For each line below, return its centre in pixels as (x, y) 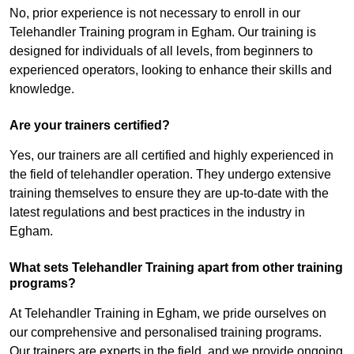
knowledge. (42, 89)
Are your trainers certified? (90, 126)
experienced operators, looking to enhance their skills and (171, 70)
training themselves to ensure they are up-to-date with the (169, 194)
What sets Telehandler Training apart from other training (176, 268)
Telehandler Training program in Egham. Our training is (163, 32)
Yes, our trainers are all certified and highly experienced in (171, 156)
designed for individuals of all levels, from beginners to (161, 51)
